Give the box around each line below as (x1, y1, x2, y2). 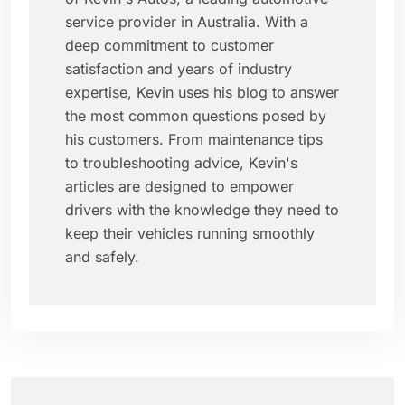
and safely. (65, 248, 139, 267)
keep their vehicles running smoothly (65, 224, 315, 243)
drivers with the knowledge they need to (65, 201, 339, 220)
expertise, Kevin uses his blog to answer (65, 83, 339, 102)
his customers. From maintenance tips (65, 130, 323, 149)
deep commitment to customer (65, 36, 274, 55)
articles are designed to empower (65, 177, 294, 196)
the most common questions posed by (65, 107, 326, 126)
